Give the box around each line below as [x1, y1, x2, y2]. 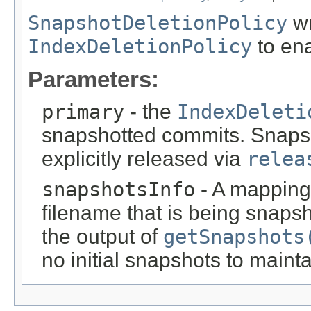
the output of [42, 224, 163, 248]
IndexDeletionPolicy [28, 34, 252, 58]
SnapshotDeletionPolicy [28, 10, 287, 35]
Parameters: [28, 66, 159, 92]
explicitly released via [42, 146, 246, 170]
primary [42, 99, 124, 124]
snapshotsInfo [42, 177, 195, 201]
